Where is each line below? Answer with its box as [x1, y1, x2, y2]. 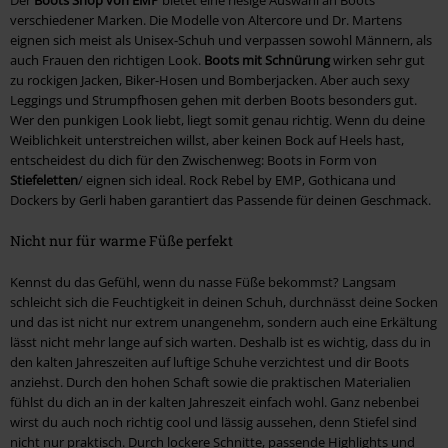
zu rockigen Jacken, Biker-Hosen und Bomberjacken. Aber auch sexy [10, 70, 410, 89]
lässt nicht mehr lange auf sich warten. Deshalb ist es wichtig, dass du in [10, 332, 431, 351]
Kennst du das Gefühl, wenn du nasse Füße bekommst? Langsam [10, 272, 396, 291]
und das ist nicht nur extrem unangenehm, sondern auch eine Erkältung [10, 312, 437, 331]
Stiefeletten [10, 170, 78, 189]
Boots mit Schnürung [204, 50, 330, 69]
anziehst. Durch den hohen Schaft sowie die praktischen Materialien [10, 372, 411, 391]
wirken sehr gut [330, 50, 425, 69]
